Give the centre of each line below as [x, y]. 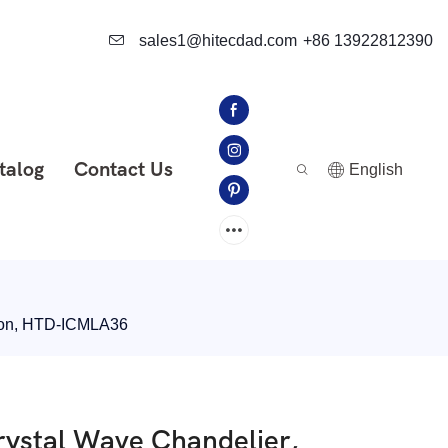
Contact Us [123, 169]
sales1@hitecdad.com [216, 40]
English [376, 169]
